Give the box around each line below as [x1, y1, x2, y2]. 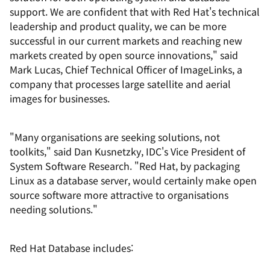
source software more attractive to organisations [10, 187, 228, 202]
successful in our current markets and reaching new [10, 33, 242, 48]
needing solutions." [10, 202, 98, 216]
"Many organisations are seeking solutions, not [10, 130, 220, 144]
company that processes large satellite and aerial [10, 77, 231, 91]
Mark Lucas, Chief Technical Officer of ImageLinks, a [10, 62, 242, 77]
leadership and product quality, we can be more [10, 19, 227, 33]
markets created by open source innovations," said [10, 48, 238, 62]
